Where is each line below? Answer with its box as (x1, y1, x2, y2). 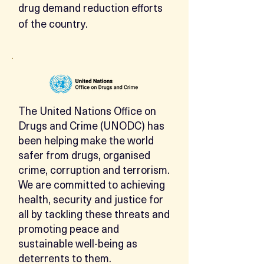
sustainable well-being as (18, 235, 137, 251)
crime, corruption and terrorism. (18, 161, 170, 177)
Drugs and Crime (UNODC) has (18, 117, 164, 133)
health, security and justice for (18, 191, 163, 207)
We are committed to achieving (18, 176, 165, 192)
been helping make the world (18, 132, 154, 148)
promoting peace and (18, 220, 119, 236)
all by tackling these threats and (18, 206, 170, 222)
